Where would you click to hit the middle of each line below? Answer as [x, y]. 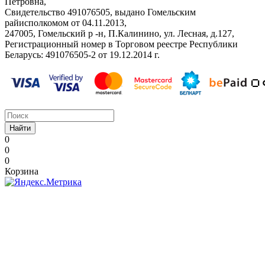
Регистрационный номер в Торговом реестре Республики [121, 44]
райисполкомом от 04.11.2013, [66, 23]
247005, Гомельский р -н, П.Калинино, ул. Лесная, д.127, [119, 34]
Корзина [22, 172]
